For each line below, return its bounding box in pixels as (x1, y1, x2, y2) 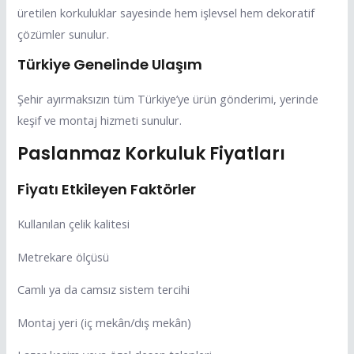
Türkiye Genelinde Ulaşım (17, 55, 203, 75)
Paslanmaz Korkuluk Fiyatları (17, 141, 286, 166)
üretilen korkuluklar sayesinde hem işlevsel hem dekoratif (17, 4, 315, 21)
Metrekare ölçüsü (17, 248, 110, 265)
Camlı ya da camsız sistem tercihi (17, 281, 190, 298)
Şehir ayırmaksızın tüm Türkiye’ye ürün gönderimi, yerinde (17, 91, 319, 107)
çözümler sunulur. (17, 25, 110, 42)
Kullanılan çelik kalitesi (17, 215, 130, 232)
